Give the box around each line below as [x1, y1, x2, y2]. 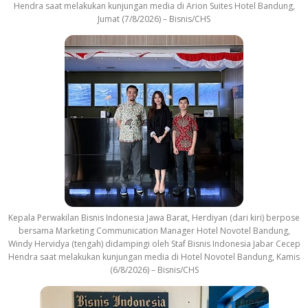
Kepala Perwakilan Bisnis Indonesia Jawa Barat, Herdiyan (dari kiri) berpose [8, 212, 300, 224]
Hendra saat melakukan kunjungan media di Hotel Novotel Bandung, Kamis [8, 251, 300, 263]
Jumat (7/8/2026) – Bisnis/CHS [98, 13, 210, 25]
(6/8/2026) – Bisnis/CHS [109, 264, 199, 276]
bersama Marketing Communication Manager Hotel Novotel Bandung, [18, 225, 290, 237]
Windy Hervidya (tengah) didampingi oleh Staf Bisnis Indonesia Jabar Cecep [8, 238, 300, 250]
